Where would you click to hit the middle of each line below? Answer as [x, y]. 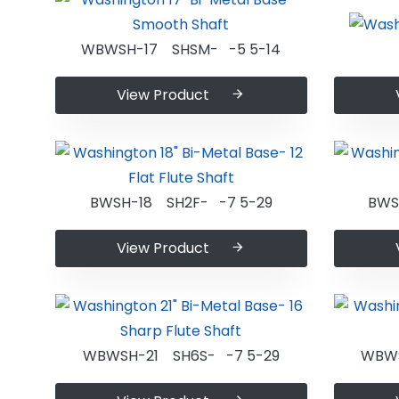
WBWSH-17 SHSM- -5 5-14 [181, 50]
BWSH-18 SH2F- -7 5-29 [181, 203]
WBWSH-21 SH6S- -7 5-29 [181, 356]
